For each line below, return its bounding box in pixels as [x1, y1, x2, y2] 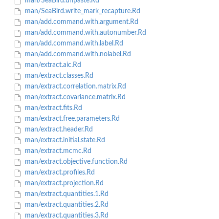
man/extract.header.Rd [22, 126, 93, 133]
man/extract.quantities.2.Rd [22, 201, 109, 209]
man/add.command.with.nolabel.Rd [22, 51, 131, 58]
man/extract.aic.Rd [22, 62, 81, 69]
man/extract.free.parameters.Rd [22, 115, 120, 123]
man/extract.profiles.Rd [22, 169, 95, 176]
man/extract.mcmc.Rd [22, 148, 91, 155]
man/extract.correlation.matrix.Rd [22, 83, 126, 90]
